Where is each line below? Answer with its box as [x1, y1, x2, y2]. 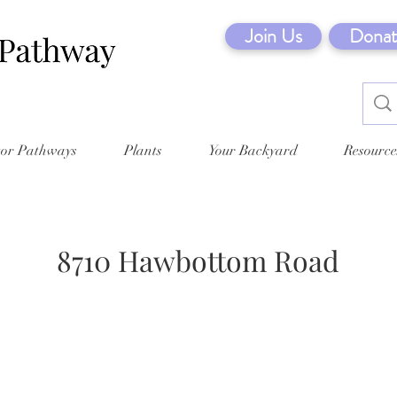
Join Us [245, 22, 302, 50]
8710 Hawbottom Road [56, 240, 339, 279]
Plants [123, 141, 162, 160]
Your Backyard [208, 141, 298, 160]
